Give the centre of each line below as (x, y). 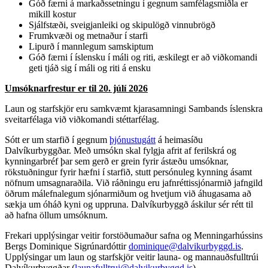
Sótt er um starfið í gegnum (57, 139)
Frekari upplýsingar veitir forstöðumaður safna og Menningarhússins (134, 235)
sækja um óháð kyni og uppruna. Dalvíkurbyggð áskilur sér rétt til (129, 204)
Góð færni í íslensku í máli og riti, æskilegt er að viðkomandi (143, 57)
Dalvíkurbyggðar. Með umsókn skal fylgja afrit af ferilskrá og (121, 150)
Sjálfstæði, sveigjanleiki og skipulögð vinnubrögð (122, 25)
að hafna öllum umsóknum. (56, 215)
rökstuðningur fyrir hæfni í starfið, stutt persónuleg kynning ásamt (128, 172)
